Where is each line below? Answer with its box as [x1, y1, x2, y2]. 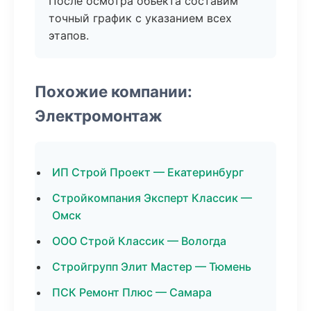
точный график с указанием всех [49, 11, 232, 25]
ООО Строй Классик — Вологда [52, 234, 226, 248]
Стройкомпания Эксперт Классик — [52, 191, 252, 205]
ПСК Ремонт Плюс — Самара [52, 285, 212, 299]
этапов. [49, 28, 89, 42]
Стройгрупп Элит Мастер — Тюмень [52, 260, 251, 274]
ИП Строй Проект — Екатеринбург [52, 165, 244, 179]
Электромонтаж [35, 106, 162, 125]
